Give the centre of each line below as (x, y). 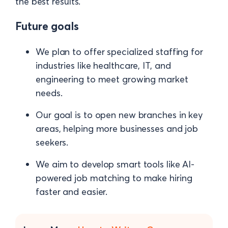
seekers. (52, 142)
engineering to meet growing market (112, 79)
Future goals (47, 26)
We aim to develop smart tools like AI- (115, 164)
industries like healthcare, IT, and (103, 65)
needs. (49, 93)
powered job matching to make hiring (114, 178)
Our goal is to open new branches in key (119, 115)
